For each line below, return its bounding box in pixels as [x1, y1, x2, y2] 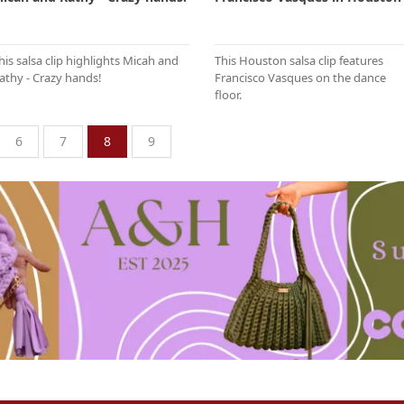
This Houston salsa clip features [215, 52, 383, 69]
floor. [215, 87, 242, 104]
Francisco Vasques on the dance [215, 69, 386, 87]
